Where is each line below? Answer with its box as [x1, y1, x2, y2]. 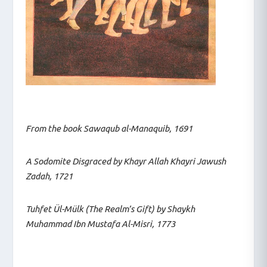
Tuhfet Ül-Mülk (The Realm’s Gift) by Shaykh [25, 204, 195, 215]
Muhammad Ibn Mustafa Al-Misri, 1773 [25, 219, 175, 229]
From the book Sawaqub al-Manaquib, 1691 [25, 123, 193, 134]
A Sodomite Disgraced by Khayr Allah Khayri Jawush [25, 156, 226, 167]
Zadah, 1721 [25, 171, 73, 182]
